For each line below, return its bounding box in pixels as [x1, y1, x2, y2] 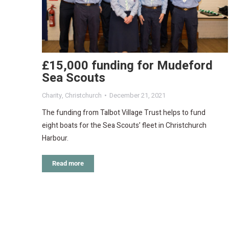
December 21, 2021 [109, 90, 166, 100]
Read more [52, 159, 84, 167]
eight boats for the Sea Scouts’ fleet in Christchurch [42, 120, 207, 131]
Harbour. [42, 132, 68, 144]
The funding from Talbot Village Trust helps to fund [42, 107, 205, 118]
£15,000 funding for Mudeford [42, 56, 213, 75]
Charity [42, 90, 62, 100]
